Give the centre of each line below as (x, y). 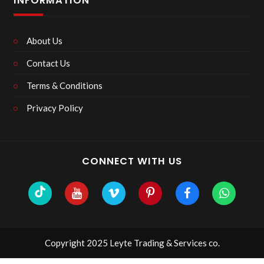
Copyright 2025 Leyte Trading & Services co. (132, 243)
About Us (44, 40)
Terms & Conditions (65, 85)
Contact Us (48, 63)
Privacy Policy (55, 108)
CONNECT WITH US (132, 161)
